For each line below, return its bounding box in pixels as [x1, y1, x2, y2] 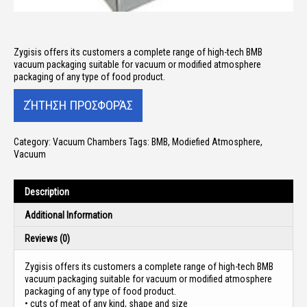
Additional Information [25, 210, 112, 221]
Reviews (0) [25, 233, 70, 244]
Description [25, 186, 69, 197]
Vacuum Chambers [53, 136, 127, 147]
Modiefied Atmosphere [172, 136, 260, 147]
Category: [14, 136, 53, 147]
